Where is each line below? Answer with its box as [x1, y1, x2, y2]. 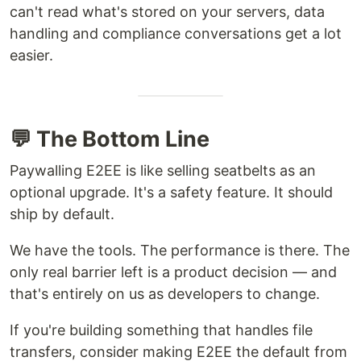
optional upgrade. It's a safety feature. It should [10, 183, 333, 201]
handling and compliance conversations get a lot [10, 24, 342, 42]
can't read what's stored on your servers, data [10, 2, 325, 20]
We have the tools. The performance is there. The [10, 241, 350, 259]
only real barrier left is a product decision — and [10, 263, 337, 280]
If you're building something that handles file [10, 321, 313, 338]
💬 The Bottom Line [10, 125, 210, 152]
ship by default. [10, 205, 114, 222]
